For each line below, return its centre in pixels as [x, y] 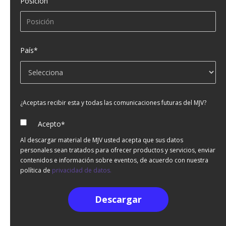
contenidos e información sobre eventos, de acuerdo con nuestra [114, 160]
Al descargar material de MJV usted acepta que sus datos [102, 140]
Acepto [49, 124]
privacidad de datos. [82, 171]
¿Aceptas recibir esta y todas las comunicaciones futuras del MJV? [113, 102]
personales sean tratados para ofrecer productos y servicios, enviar [118, 150]
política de [36, 171]
